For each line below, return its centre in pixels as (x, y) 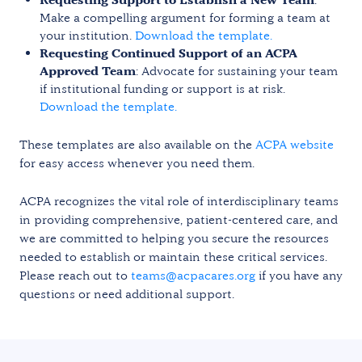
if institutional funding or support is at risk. (162, 88)
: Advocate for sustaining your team (237, 70)
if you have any (299, 275)
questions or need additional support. (127, 293)
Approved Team (88, 70)
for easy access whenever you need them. (137, 162)
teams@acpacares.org (193, 275)
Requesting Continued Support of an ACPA (168, 53)
